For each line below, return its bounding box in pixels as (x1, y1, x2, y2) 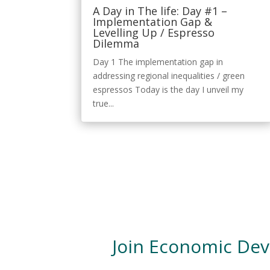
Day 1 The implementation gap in (93, 56, 224, 68)
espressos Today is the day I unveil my (93, 84, 244, 96)
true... (93, 98, 115, 110)
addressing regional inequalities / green (93, 70, 245, 82)
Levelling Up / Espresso (93, 25, 215, 40)
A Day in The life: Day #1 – (93, 4, 228, 19)
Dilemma (93, 36, 140, 51)
